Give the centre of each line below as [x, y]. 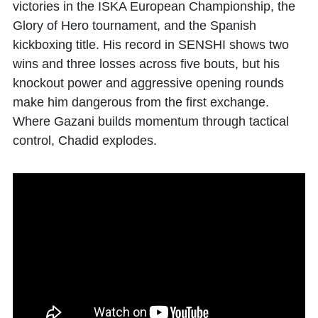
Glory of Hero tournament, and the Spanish [135, 26]
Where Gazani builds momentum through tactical [151, 121]
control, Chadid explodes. [85, 141]
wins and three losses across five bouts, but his [146, 64]
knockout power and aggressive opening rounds [148, 83]
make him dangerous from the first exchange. [141, 102]
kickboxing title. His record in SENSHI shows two [151, 45]
